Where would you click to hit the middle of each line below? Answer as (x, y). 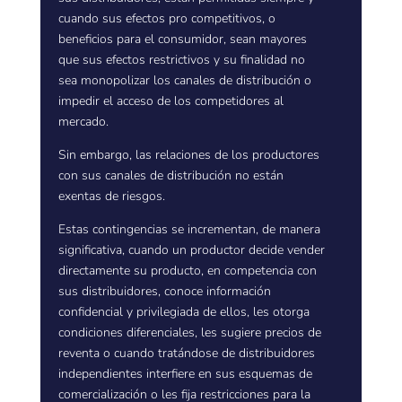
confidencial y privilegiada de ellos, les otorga (184, 312)
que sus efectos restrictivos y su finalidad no (181, 60)
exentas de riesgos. (111, 196)
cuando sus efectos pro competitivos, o (166, 18)
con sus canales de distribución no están (170, 175)
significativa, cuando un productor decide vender (191, 250)
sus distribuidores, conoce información (164, 291)
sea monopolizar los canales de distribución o (184, 80)
